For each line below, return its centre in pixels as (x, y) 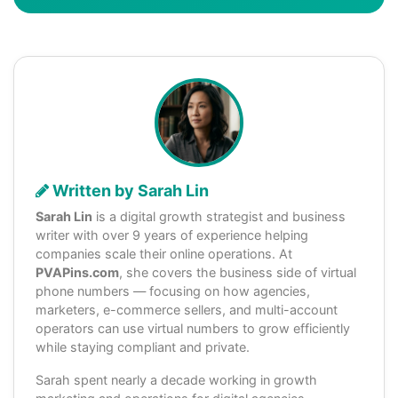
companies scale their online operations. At (164, 253)
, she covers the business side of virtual (238, 272)
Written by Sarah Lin (129, 190)
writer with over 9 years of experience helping (172, 235)
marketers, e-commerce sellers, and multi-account (187, 309)
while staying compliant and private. (143, 346)
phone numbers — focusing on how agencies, (173, 291)
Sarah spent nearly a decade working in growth (176, 379)
